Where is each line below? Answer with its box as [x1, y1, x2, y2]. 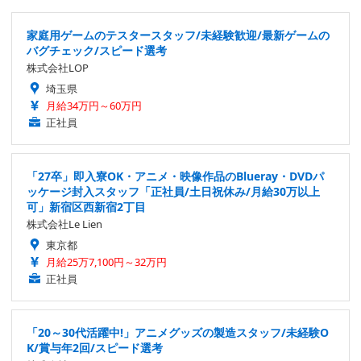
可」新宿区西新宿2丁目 [27, 198, 146, 214]
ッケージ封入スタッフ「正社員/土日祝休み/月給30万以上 [27, 183, 320, 199]
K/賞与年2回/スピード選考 [27, 339, 163, 355]
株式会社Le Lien [27, 216, 102, 231]
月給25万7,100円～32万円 [46, 254, 167, 269]
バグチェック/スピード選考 [27, 42, 167, 58]
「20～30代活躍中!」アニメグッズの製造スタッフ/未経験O [27, 324, 329, 340]
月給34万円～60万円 [46, 98, 142, 113]
